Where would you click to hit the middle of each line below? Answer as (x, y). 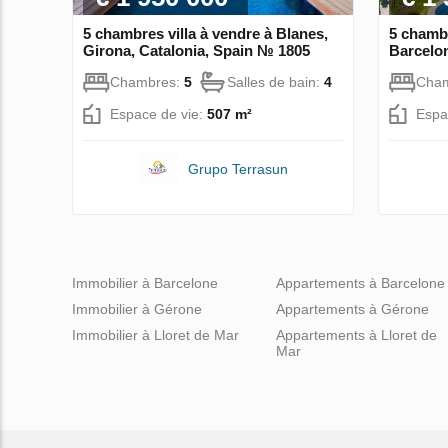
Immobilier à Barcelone (145, 282)
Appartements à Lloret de (356, 334)
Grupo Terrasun (237, 168)
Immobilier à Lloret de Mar (155, 334)
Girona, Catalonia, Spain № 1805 (196, 50)
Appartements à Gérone (352, 308)
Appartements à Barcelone (360, 282)
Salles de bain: (275, 81)
